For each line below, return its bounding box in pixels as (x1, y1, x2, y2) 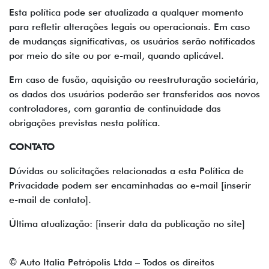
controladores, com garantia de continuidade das (9, 103, 221, 114)
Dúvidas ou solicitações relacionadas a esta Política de (9, 165, 244, 177)
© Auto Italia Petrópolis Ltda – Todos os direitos (9, 256, 214, 268)
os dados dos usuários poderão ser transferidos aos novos (9, 88, 260, 100)
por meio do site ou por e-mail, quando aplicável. (9, 50, 224, 61)
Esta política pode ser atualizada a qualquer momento (9, 7, 243, 18)
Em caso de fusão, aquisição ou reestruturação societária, (9, 74, 259, 85)
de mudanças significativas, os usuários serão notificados (9, 35, 255, 47)
